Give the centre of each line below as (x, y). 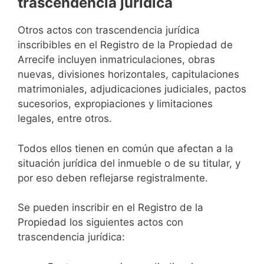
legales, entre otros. (65, 119)
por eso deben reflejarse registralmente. (113, 178)
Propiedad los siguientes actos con (100, 222)
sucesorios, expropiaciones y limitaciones (115, 104)
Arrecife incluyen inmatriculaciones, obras (116, 60)
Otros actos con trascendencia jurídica (109, 30)
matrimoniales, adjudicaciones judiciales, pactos (132, 89)
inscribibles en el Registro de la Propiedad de (125, 45)
